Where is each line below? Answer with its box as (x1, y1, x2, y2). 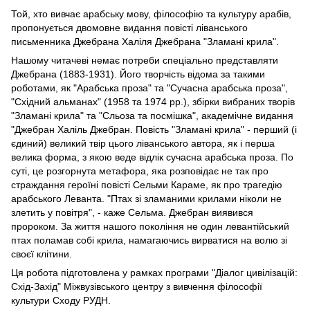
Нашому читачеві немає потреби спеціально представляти (11, 54, 278, 66)
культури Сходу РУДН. (11, 294, 111, 306)
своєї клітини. (11, 248, 72, 259)
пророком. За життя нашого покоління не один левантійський (11, 220, 289, 232)
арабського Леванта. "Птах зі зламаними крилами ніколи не (11, 192, 282, 204)
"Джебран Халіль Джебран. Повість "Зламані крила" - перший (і (11, 123, 297, 135)
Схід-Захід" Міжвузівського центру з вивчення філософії (11, 280, 262, 292)
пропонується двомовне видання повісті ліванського (11, 21, 248, 33)
